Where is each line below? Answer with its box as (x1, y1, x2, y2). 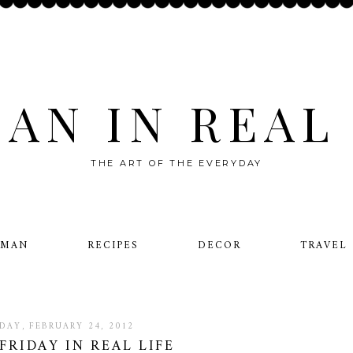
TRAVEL (299, 236, 347, 255)
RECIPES (87, 236, 139, 255)
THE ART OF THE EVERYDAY (90, 158, 263, 169)
